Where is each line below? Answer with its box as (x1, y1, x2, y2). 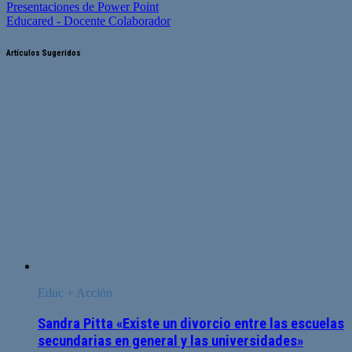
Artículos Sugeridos (6, 48, 81, 59)
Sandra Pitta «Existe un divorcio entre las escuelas (38, 314, 344, 332)
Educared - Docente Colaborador (6, 14, 170, 28)
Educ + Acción (38, 286, 112, 300)
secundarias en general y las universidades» (38, 332, 303, 350)
